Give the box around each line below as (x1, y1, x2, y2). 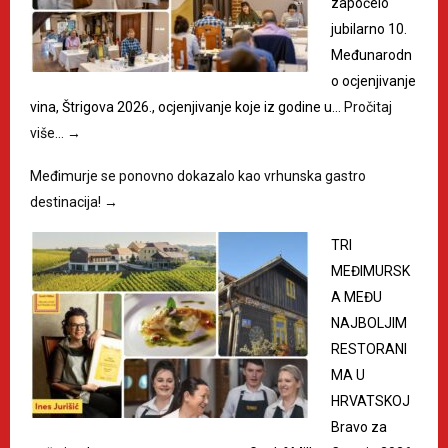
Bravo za (331, 418, 387, 435)
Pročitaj (344, 98, 392, 115)
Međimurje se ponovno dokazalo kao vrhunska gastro (30, 167, 366, 184)
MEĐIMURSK (331, 262, 410, 279)
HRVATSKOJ (331, 392, 410, 409)
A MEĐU (331, 288, 382, 305)
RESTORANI (331, 340, 407, 357)
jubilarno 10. (331, 20, 407, 37)
